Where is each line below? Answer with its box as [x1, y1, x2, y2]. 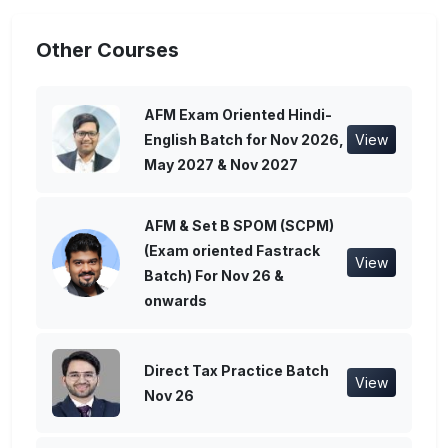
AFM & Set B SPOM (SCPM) [144, 216, 334, 234]
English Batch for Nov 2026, [144, 130, 344, 148]
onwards [144, 291, 207, 309]
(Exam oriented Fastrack [144, 241, 320, 259]
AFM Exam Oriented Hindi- [144, 105, 332, 123]
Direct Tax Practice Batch [144, 361, 329, 379]
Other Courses [36, 37, 179, 62]
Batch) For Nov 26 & [144, 266, 284, 284]
